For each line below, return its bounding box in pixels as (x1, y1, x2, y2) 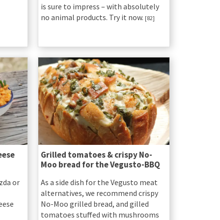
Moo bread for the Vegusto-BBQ (40, 159, 160, 170)
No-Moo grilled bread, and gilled (40, 198, 149, 209)
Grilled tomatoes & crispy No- (40, 149, 152, 160)
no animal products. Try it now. (40, 12, 145, 22)
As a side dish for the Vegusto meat (40, 177, 158, 187)
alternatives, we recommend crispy (40, 188, 158, 198)
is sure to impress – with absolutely (40, 1, 159, 11)
